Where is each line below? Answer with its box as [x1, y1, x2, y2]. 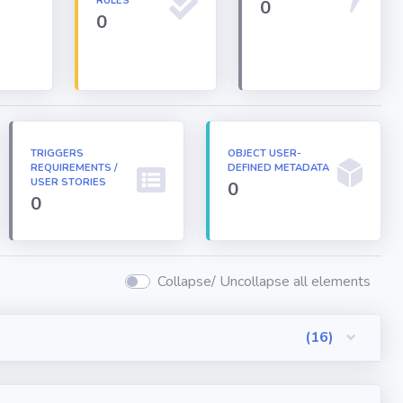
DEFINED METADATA [227, 161, 329, 175]
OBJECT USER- [227, 147, 301, 160]
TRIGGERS [30, 147, 84, 160]
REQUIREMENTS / [30, 161, 118, 175]
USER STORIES [30, 175, 106, 189]
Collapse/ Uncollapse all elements [157, 272, 371, 291]
